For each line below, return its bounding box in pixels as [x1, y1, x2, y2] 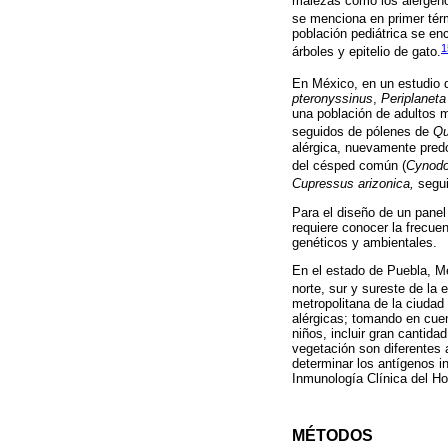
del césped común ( [292, 158, 406, 174]
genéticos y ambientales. [292, 234, 437, 250]
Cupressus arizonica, [292, 176, 414, 192]
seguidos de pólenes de [292, 124, 433, 140]
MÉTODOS [292, 426, 373, 445]
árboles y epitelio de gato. [292, 44, 441, 60]
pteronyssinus [292, 91, 373, 107]
